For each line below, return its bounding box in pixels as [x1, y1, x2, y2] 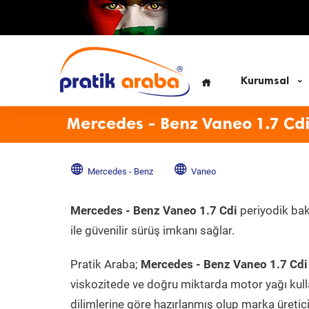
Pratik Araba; [70, 257, 141, 271]
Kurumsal [241, 74, 289, 87]
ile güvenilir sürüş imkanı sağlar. [70, 223, 235, 237]
